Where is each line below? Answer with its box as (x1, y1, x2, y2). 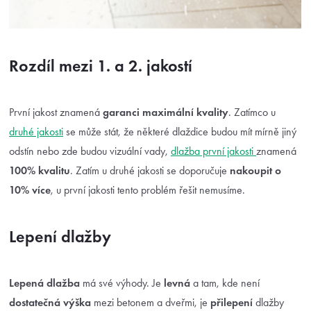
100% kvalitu (9, 164, 70, 178)
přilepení (210, 296, 253, 310)
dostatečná (9, 296, 60, 310)
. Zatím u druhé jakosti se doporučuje (70, 164, 230, 178)
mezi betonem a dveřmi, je (91, 296, 210, 310)
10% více (9, 183, 51, 197)
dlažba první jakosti (171, 144, 256, 158)
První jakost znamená (9, 106, 103, 119)
